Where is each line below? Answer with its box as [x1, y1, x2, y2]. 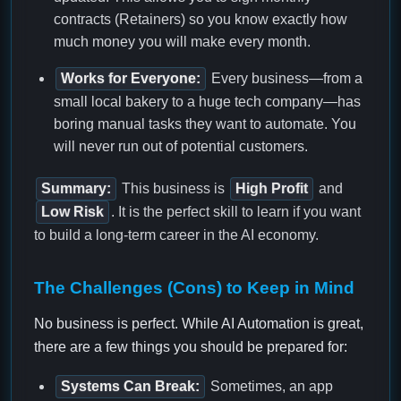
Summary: [41, 181, 111, 197]
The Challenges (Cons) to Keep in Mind [34, 278, 354, 298]
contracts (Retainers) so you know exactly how [54, 12, 347, 28]
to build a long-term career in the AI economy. [34, 227, 319, 243]
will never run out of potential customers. [54, 139, 308, 155]
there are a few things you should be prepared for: [34, 339, 347, 355]
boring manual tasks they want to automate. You [54, 116, 356, 132]
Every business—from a [208, 71, 363, 87]
